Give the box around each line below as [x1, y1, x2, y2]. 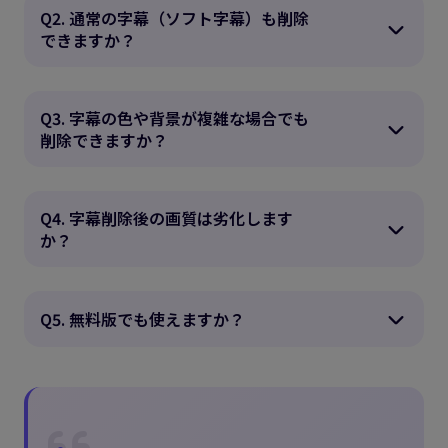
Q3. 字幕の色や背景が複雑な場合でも [40, 105, 309, 130]
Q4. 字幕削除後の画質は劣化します [40, 205, 293, 230]
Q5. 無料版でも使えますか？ [40, 306, 245, 331]
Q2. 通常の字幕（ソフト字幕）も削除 [40, 5, 309, 30]
